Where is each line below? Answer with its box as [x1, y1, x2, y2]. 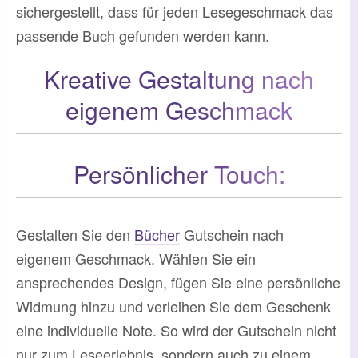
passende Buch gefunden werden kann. [16, 24, 269, 46]
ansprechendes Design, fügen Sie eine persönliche [16, 271, 340, 292]
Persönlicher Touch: [73, 156, 285, 191]
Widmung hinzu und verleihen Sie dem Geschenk [16, 295, 331, 316]
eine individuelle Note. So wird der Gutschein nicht [16, 319, 336, 340]
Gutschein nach [180, 223, 284, 245]
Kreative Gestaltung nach [44, 61, 314, 96]
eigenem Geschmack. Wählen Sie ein [16, 247, 256, 268]
